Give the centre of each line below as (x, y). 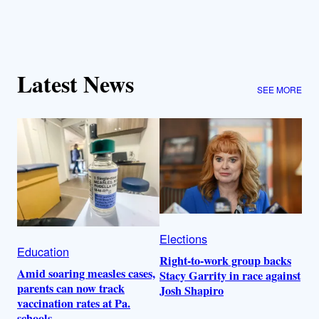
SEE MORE (279, 90)
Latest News (75, 83)
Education (43, 251)
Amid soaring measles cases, (86, 273)
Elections (183, 238)
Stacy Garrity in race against (230, 275)
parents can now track (71, 288)
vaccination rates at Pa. (74, 303)
